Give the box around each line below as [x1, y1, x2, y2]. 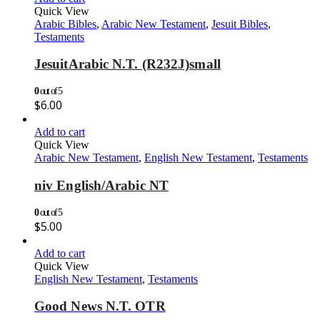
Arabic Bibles [34, 17, 96, 30]
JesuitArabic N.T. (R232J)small [34, 56, 221, 72]
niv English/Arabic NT [34, 177, 169, 193]
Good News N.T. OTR [34, 299, 166, 314]
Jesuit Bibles [211, 17, 268, 30]
